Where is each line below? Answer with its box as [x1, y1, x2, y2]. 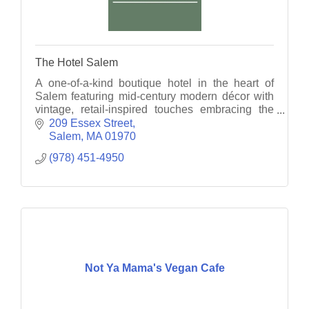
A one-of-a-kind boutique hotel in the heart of [35, 77, 274, 90]
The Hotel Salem [35, 57, 118, 69]
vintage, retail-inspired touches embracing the [35, 103, 274, 116]
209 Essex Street [49, 117, 132, 129]
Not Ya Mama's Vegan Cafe [84, 262, 225, 275]
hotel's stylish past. [35, 117, 127, 129]
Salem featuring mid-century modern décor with [35, 90, 274, 103]
